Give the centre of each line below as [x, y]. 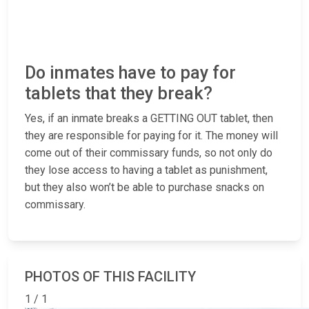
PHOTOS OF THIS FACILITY [110, 277]
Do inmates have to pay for [130, 73]
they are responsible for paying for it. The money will [151, 136]
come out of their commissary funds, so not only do [149, 153]
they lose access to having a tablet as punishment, [146, 170]
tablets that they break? [119, 94]
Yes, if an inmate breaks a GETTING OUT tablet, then [149, 119]
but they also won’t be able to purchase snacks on [144, 188]
